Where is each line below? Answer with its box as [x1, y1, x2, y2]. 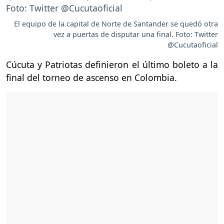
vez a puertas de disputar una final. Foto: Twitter [53, 29, 218, 39]
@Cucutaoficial [167, 40, 218, 50]
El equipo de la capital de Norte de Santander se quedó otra [14, 19, 218, 29]
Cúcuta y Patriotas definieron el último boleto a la [6, 58, 218, 71]
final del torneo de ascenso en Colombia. [6, 71, 177, 84]
